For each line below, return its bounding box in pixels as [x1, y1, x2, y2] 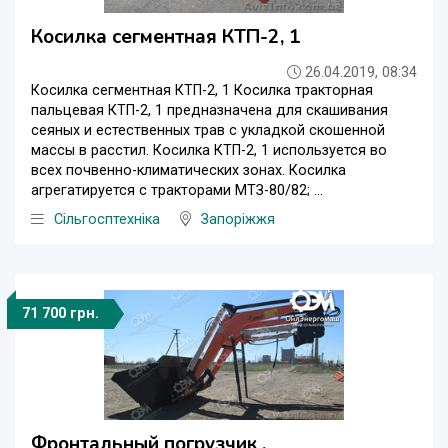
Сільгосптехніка [54, 210, 160, 228]
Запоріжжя [201, 210, 275, 228]
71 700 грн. [22, 304, 99, 322]
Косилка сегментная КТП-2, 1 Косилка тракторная [31, 81, 373, 99]
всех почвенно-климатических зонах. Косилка [31, 161, 346, 179]
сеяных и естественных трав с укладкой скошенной [31, 121, 385, 139]
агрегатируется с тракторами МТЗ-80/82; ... [31, 181, 323, 199]
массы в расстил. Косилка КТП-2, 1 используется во [31, 141, 387, 159]
